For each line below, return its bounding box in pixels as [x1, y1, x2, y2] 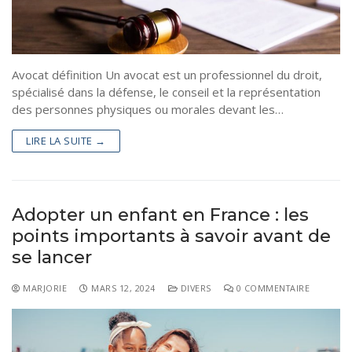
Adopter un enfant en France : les [12, 203, 309, 226]
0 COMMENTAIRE [233, 282, 310, 295]
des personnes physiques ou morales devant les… [12, 101, 284, 118]
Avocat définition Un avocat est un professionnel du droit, [12, 67, 322, 83]
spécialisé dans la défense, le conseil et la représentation [12, 84, 321, 101]
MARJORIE [20, 282, 67, 295]
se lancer [12, 246, 92, 269]
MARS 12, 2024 [91, 282, 156, 295]
